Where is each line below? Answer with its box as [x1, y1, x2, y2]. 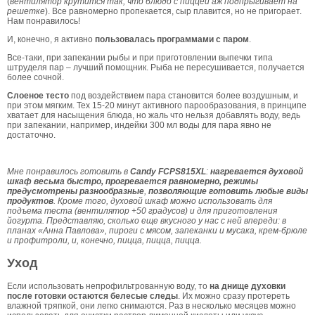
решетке [7, 6, 45, 17]
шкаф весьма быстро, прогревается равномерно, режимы [7, 176, 258, 187]
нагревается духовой [210, 167, 303, 177]
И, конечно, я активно [7, 34, 95, 45]
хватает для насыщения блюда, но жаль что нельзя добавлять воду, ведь [7, 110, 300, 121]
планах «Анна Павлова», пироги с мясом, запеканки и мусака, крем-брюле [7, 226, 307, 236]
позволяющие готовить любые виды [148, 186, 308, 197]
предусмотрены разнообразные [7, 186, 144, 197]
